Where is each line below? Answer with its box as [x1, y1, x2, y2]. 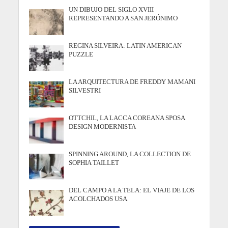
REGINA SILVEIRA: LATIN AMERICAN [69, 42, 182, 49]
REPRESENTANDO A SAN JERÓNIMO [69, 14, 178, 22]
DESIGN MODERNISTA [69, 123, 136, 130]
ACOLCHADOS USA [69, 195, 128, 203]
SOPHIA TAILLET [69, 159, 120, 166]
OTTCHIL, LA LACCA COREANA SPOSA [69, 114, 185, 122]
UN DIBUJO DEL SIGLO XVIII [69, 6, 154, 13]
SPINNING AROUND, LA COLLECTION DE [69, 150, 191, 158]
